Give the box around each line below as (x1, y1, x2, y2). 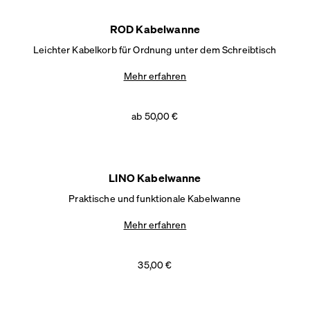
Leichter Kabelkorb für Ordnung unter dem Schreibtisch (33, 43, 277, 55)
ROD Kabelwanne (109, 21, 201, 36)
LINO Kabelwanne (109, 170, 201, 185)
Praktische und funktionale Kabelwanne (69, 192, 241, 204)
